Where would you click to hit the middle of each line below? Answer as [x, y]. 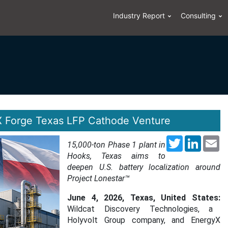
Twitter [196, 141]
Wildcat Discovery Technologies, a [140, 209]
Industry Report [139, 16]
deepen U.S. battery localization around [144, 167]
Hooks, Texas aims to [116, 156]
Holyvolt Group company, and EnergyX [144, 220]
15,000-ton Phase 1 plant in [116, 145]
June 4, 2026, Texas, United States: [144, 198]
